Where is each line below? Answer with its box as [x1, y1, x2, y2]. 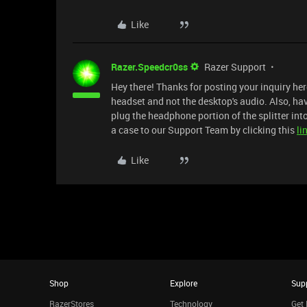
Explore [170, 278, 198, 288]
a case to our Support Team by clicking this [111, 123, 297, 136]
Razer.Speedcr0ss [111, 60, 188, 73]
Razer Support [204, 60, 266, 73]
